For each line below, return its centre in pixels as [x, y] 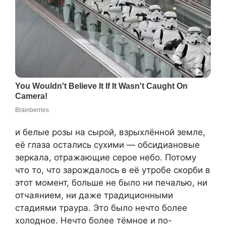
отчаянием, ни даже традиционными [94, 195]
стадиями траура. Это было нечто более [101, 208]
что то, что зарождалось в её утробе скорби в [113, 170]
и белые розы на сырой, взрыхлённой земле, [110, 132]
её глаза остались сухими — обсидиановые [107, 145]
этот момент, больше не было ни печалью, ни [111, 182]
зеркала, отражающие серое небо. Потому [106, 157]
